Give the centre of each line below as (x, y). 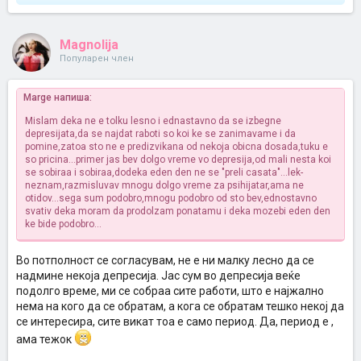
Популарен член (97, 58)
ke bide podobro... (63, 224)
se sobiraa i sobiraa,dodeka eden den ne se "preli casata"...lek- (164, 172)
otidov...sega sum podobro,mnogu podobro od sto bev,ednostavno (171, 198)
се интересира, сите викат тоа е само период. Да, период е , (175, 322)
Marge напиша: (58, 98)
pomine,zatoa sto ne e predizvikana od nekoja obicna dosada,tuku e (176, 147)
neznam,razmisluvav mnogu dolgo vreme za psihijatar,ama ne (164, 185)
